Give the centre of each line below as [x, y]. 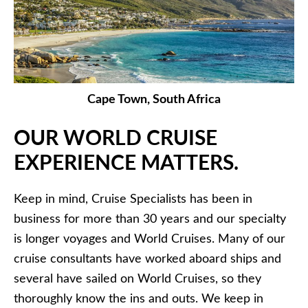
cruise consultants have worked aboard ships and [147, 260]
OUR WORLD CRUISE [115, 139]
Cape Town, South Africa [154, 100]
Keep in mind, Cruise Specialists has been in [133, 200]
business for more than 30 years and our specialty [150, 220]
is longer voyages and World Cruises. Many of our [150, 240]
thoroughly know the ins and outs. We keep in [139, 299]
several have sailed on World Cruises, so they [137, 279]
